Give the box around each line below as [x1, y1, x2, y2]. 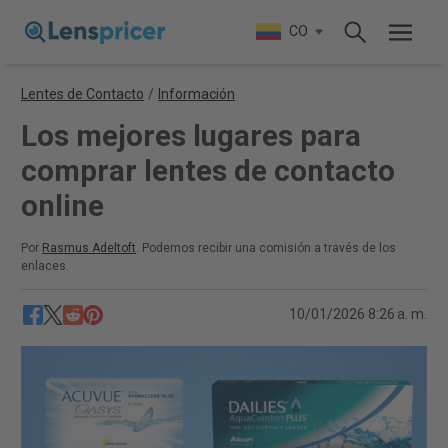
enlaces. [21, 259, 69, 273]
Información [158, 86, 235, 102]
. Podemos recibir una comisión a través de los [136, 241, 396, 255]
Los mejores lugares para [21, 119, 361, 153]
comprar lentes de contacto [21, 154, 395, 188]
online [21, 189, 104, 223]
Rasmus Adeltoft [42, 241, 136, 255]
